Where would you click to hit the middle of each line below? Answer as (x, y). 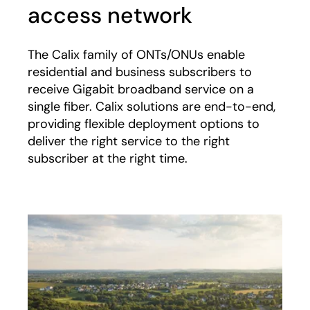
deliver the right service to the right (129, 141)
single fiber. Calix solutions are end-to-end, (152, 107)
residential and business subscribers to (140, 72)
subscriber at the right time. (108, 158)
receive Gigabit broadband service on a (141, 89)
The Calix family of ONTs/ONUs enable (136, 55)
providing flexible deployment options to (144, 124)
